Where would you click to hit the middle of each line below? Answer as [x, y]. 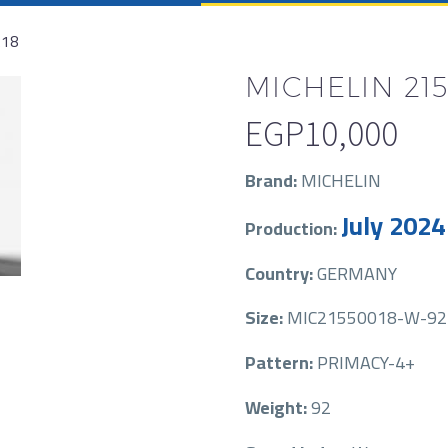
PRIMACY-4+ [366, 363]
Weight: [278, 407]
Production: [293, 228]
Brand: [273, 180]
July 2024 [393, 225]
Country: [281, 273]
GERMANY [357, 273]
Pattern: [281, 363]
